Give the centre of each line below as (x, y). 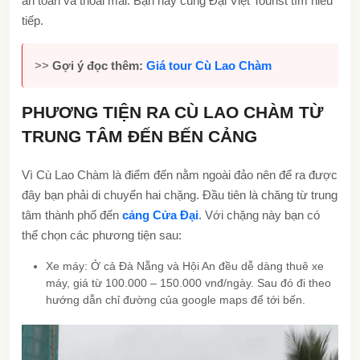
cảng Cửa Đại (160, 215)
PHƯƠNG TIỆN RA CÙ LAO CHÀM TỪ (172, 112)
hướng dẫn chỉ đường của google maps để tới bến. (176, 299)
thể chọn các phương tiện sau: (102, 235)
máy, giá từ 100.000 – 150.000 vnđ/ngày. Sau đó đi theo (188, 282)
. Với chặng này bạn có (259, 215)
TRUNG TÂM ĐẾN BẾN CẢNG (139, 136)
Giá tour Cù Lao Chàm (209, 65)
